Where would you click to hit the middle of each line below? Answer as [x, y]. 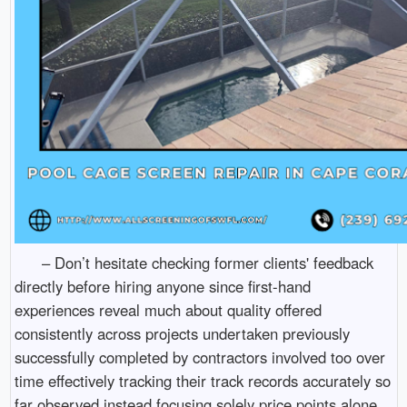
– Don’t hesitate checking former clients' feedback [194, 262]
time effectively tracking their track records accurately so [202, 380]
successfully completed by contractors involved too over [199, 357]
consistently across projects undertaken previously [182, 333]
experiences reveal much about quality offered [168, 309]
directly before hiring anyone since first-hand [162, 286]
